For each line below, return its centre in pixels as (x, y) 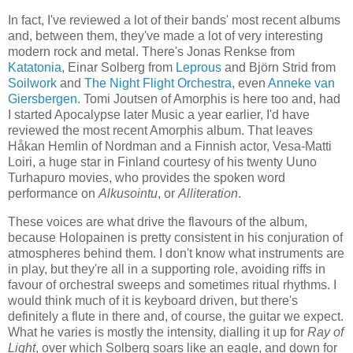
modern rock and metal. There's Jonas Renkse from (151, 52)
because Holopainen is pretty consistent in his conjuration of (175, 238)
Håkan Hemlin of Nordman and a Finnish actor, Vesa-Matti (170, 147)
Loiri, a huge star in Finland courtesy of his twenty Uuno (162, 162)
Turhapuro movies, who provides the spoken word (147, 178)
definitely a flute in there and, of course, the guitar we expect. (176, 317)
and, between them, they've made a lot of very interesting (165, 36)
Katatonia (35, 68)
